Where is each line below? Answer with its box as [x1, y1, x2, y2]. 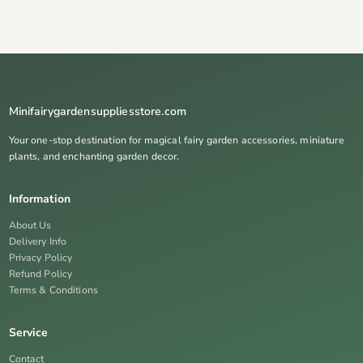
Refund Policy [8, 267, 73, 280]
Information [8, 190, 71, 207]
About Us [8, 218, 52, 232]
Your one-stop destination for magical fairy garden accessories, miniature [8, 133, 344, 147]
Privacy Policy [8, 250, 73, 264]
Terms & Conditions [8, 283, 99, 297]
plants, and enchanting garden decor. [8, 149, 180, 163]
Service [8, 324, 49, 340]
